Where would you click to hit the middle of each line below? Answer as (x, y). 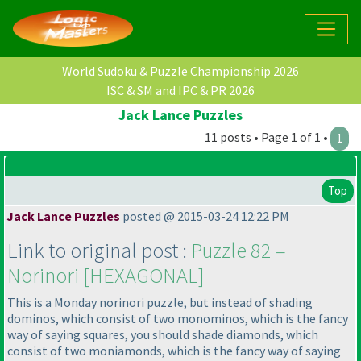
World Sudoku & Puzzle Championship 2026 (180, 71)
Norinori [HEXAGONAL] (106, 276)
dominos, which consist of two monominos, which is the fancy (178, 319)
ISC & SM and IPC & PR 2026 (180, 91)
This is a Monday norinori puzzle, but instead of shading (160, 303)
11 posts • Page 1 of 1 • (268, 137)
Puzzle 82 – (239, 251)
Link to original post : (99, 251)
